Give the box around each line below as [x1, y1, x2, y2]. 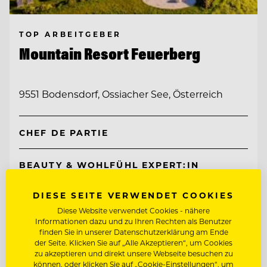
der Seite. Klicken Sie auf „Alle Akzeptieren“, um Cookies [35, 238, 232, 247]
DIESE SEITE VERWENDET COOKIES [33, 190, 234, 201]
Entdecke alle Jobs [19, 196, 96, 208]
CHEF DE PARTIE [19, 126, 109, 138]
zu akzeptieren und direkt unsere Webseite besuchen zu [34, 249, 233, 258]
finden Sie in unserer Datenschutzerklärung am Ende [39, 227, 228, 237]
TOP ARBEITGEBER [19, 29, 122, 39]
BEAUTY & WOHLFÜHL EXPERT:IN [19, 159, 199, 171]
